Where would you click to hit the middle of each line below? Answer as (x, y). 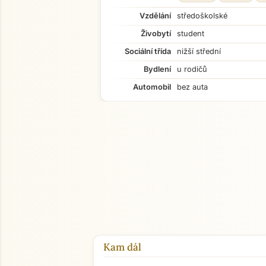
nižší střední (199, 51)
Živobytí (156, 34)
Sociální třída (148, 51)
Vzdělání (155, 16)
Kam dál (122, 247)
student (191, 34)
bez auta (192, 87)
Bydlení (157, 69)
